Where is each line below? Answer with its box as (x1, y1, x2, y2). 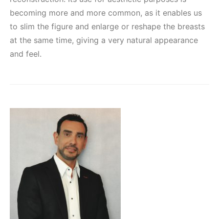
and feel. (10, 49, 42, 59)
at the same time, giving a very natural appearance (10, 35, 198, 45)
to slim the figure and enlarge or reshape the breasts (10, 22, 205, 31)
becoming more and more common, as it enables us (10, 8, 202, 18)
